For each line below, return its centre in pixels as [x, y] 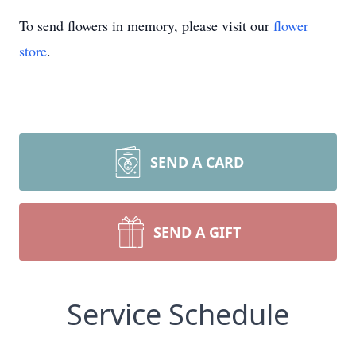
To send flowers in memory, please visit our [146, 25]
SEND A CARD [197, 162]
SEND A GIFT [197, 232]
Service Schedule [178, 314]
